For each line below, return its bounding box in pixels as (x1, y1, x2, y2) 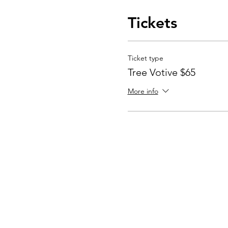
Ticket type (127, 53, 163, 63)
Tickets (127, 14, 177, 32)
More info (127, 87, 158, 96)
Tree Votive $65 (127, 66, 195, 78)
